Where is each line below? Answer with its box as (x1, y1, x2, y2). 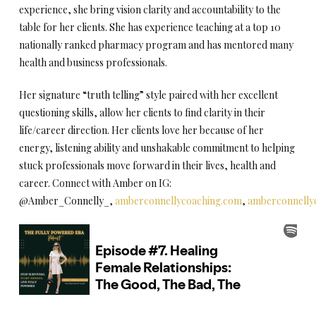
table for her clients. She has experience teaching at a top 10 (18, 20, 281, 35)
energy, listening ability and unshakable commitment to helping (18, 141, 295, 155)
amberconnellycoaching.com (114, 194, 242, 208)
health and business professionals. (18, 56, 167, 70)
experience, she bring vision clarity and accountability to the (18, 3, 281, 17)
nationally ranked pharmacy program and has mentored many (18, 38, 293, 52)
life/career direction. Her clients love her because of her (18, 123, 264, 138)
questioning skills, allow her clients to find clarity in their (18, 106, 265, 120)
